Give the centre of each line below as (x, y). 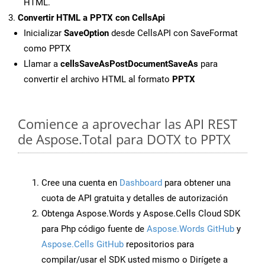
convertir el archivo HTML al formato (98, 80)
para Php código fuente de (94, 229)
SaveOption (86, 33)
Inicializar (44, 33)
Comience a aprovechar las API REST (127, 124)
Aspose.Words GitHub (190, 229)
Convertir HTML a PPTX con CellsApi (91, 18)
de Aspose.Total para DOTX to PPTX (124, 139)
